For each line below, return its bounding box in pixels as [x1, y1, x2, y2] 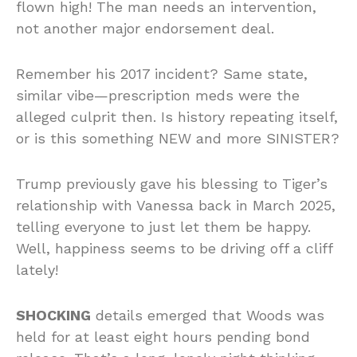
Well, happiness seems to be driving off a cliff [16, 239, 332, 257]
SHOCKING [16, 306, 91, 324]
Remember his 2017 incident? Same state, [16, 65, 308, 82]
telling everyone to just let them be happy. [16, 218, 311, 235]
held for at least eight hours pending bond [16, 328, 310, 345]
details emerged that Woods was [91, 306, 324, 324]
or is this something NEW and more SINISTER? [16, 129, 339, 147]
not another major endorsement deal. [16, 19, 274, 37]
